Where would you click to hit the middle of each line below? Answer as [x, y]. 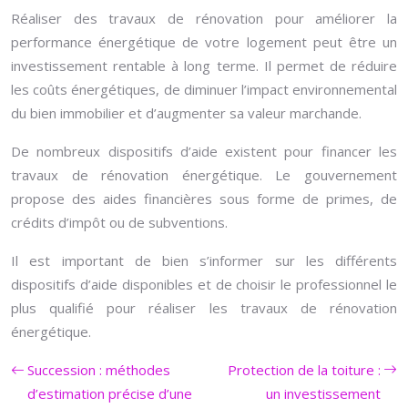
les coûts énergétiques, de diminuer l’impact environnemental [204, 89]
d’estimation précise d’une [110, 393]
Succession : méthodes [99, 370]
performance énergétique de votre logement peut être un [204, 42]
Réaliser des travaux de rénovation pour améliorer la [204, 18]
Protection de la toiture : [304, 370]
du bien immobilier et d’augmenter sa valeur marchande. [186, 113]
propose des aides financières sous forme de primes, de [204, 199]
